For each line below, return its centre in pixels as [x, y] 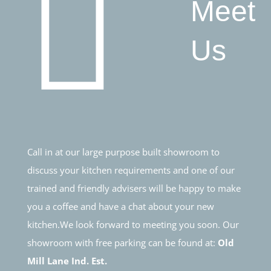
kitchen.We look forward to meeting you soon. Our [133, 224]
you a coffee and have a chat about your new [120, 206]
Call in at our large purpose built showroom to [123, 152]
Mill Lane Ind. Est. [67, 260]
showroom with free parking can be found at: [122, 242]
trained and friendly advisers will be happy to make [134, 188]
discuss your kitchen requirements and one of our [131, 170]
